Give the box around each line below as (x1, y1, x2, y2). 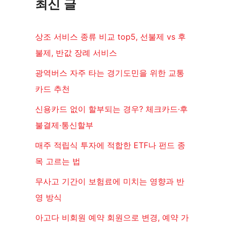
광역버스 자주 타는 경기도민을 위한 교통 (35, 67, 184, 78)
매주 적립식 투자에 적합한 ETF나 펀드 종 (35, 140, 185, 150)
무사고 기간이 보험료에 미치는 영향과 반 (35, 176, 184, 186)
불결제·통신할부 (35, 120, 93, 130)
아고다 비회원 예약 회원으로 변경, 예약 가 (35, 212, 189, 222)
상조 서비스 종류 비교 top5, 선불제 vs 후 (35, 31, 186, 42)
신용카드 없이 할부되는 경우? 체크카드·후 (35, 103, 188, 114)
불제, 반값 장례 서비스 (35, 47, 117, 58)
